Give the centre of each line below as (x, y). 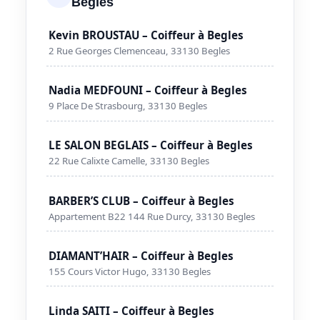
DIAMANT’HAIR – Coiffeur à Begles (141, 255)
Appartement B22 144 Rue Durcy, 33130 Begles (152, 216)
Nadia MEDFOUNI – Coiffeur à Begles (148, 90)
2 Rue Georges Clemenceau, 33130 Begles (140, 50)
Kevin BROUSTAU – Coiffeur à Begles (146, 35)
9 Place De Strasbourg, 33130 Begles (128, 106)
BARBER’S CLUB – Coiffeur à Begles (142, 200)
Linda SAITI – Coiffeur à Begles (132, 310)
